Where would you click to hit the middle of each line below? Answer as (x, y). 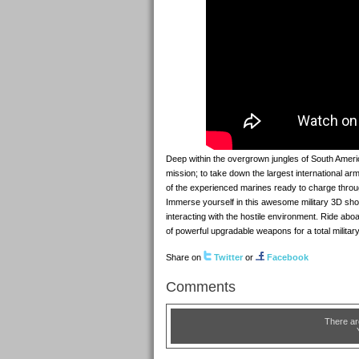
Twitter (228, 258)
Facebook (288, 258)
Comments (201, 286)
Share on (185, 258)
